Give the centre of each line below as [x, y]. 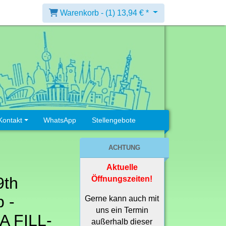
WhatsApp [60, 120]
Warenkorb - [83, 13]
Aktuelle [122, 167]
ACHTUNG [125, 148]
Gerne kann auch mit [122, 199]
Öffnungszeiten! [122, 179]
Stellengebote [114, 120]
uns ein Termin [122, 210]
